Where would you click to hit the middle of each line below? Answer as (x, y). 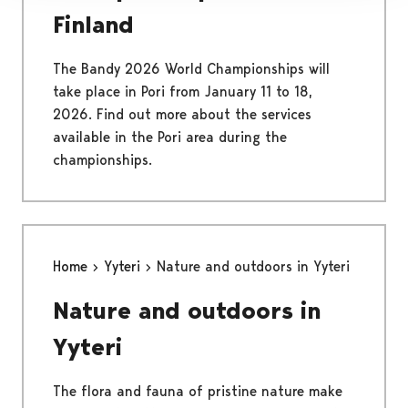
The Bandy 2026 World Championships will (191, 68)
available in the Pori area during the (170, 137)
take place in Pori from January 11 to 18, (183, 91)
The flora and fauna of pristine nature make (198, 391)
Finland (93, 24)
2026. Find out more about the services (182, 114)
